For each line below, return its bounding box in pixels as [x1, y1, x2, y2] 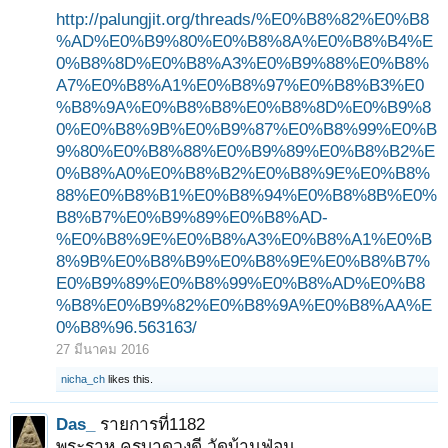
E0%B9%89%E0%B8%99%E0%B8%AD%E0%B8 [56, 273, 425, 293]
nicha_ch [61, 373, 105, 385]
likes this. [105, 373, 153, 385]
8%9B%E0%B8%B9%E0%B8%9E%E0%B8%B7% [56, 251, 430, 271]
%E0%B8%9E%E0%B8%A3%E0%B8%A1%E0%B [56, 229, 432, 249]
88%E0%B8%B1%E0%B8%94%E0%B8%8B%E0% [56, 185, 437, 205]
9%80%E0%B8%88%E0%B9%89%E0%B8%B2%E [56, 141, 435, 161]
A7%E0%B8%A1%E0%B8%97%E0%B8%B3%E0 [56, 75, 424, 95]
